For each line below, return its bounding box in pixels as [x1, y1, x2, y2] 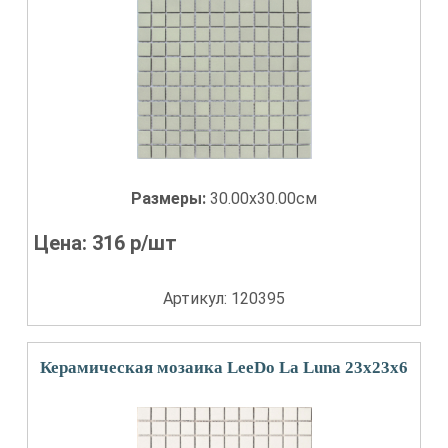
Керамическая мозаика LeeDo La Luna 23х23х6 [40, 358, 408, 377]
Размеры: [131, 189, 210, 208]
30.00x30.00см [210, 189, 317, 208]
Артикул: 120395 [163, 289, 285, 308]
